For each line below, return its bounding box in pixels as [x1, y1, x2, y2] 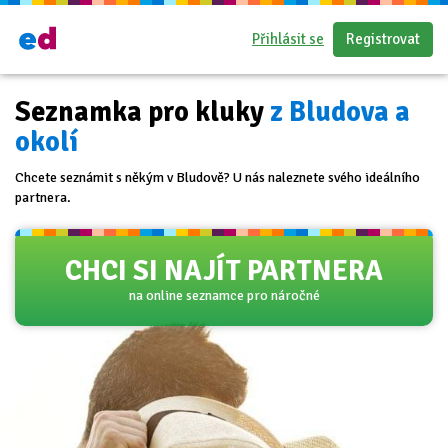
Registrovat [346, 30, 420, 49]
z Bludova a [270, 95, 410, 129]
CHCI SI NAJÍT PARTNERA [65, 254, 383, 288]
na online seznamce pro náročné [128, 287, 320, 304]
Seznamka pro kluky [15, 95, 270, 129]
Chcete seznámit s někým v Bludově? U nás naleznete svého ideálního [15, 169, 420, 186]
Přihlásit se [252, 30, 324, 49]
